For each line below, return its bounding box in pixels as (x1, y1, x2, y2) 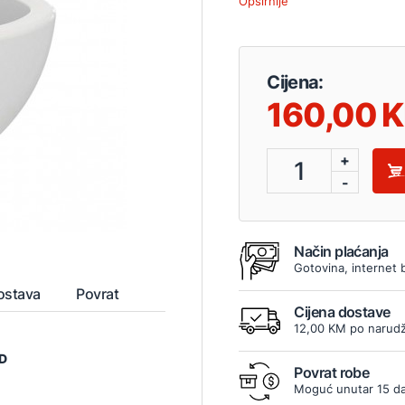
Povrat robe (294, 363, 370, 382)
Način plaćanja (294, 242, 389, 261)
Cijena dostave (294, 303, 391, 322)
